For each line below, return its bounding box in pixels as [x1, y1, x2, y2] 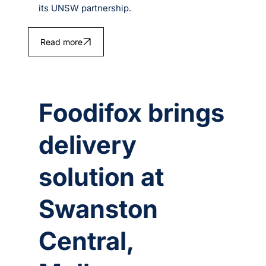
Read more [40, 37, 83, 47]
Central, [39, 225, 134, 256]
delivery [39, 129, 137, 160]
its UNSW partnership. [39, 2, 132, 14]
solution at [39, 161, 164, 192]
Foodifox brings [39, 97, 225, 128]
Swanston [39, 193, 159, 224]
